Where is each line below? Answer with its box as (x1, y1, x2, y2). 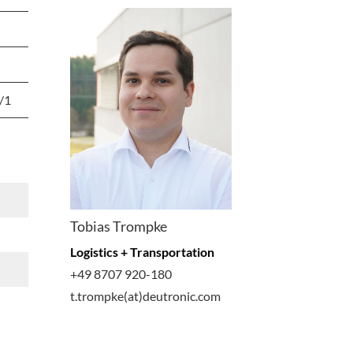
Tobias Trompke (69, 217, 167, 236)
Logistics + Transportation (69, 244, 214, 260)
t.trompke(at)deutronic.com (69, 288, 221, 304)
